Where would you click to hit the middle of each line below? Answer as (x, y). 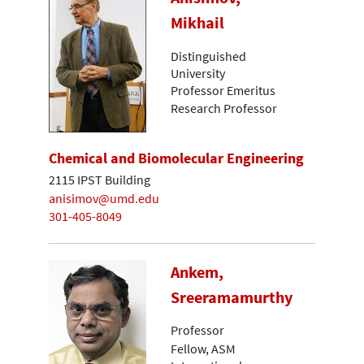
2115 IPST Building (100, 180)
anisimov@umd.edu (104, 198)
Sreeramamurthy (232, 297)
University (198, 73)
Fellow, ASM (203, 348)
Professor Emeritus (223, 90)
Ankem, (197, 272)
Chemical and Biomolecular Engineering (176, 158)
